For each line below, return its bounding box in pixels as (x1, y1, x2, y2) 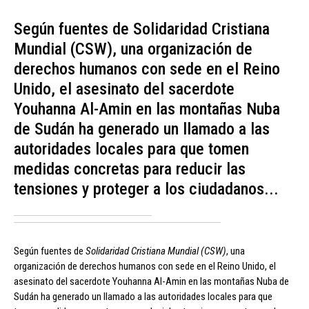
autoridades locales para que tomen (14, 139, 249, 159)
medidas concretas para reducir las (14, 159, 246, 179)
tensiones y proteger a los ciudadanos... (14, 179, 279, 199)
